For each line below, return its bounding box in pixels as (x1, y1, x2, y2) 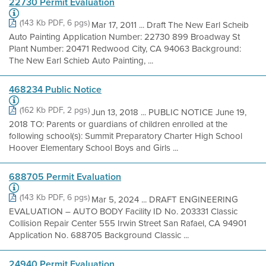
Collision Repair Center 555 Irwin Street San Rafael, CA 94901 (9, 217, 246, 230)
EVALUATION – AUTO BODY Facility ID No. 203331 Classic (9, 205, 237, 218)
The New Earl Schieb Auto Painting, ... (9, 54, 153, 67)
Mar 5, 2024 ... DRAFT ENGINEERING (91, 193, 238, 206)
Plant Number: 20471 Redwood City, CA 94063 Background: (9, 42, 241, 55)
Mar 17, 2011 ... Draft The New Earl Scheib (91, 18, 249, 31)
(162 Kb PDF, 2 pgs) (20, 104, 90, 116)
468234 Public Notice (9, 83, 102, 96)
